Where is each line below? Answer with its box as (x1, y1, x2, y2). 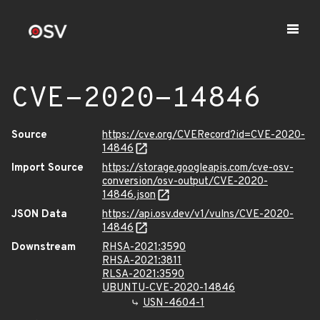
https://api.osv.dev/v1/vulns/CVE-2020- (102, 208, 294, 221)
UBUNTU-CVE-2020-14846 (102, 281, 235, 295)
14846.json (102, 189, 156, 202)
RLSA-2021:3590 (102, 268, 184, 281)
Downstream (11, 241, 76, 254)
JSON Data (11, 208, 67, 221)
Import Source (11, 161, 84, 175)
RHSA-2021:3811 (102, 254, 181, 268)
